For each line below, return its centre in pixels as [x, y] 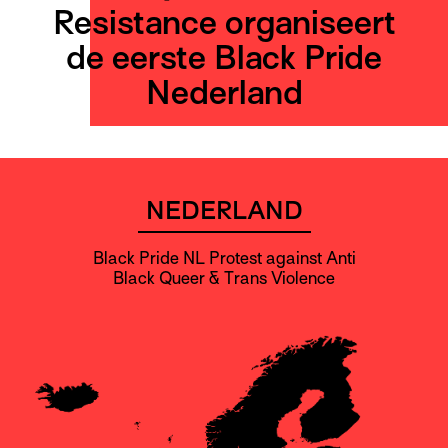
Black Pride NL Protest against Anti [224, 258]
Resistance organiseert [224, 22]
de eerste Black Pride [224, 57]
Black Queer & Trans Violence [224, 278]
